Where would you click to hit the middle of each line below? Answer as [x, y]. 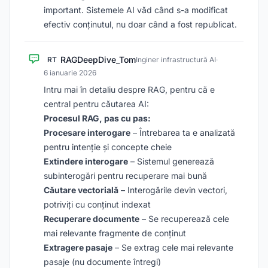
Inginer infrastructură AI [176, 60]
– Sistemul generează [171, 161]
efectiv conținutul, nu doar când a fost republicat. [140, 24]
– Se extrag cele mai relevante [173, 247]
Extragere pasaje [78, 247]
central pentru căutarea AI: [96, 104]
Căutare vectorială [81, 190]
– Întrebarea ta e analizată [183, 133]
